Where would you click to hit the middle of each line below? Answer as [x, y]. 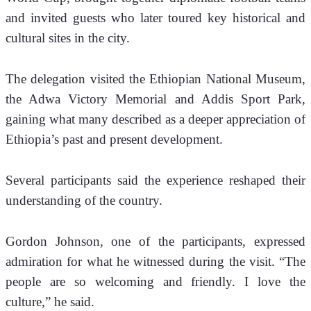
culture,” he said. [52, 301]
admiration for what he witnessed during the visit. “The [155, 261]
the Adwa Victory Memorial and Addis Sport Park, [155, 99]
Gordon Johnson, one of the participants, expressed [155, 241]
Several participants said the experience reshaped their [155, 180]
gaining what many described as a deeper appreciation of [155, 119]
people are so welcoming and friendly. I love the [155, 281]
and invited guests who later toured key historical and [155, 17]
